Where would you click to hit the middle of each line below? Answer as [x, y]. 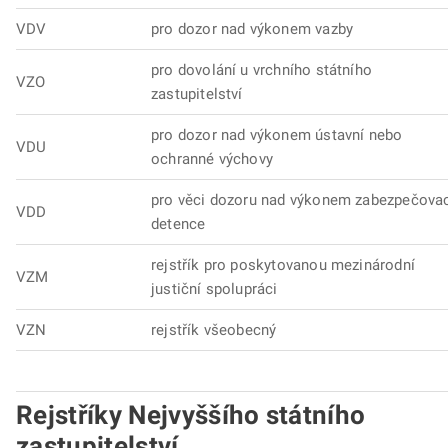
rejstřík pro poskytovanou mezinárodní [283, 265]
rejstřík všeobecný [214, 330]
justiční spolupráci [214, 289]
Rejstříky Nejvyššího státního [191, 415]
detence [178, 224]
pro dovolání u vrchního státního [261, 70]
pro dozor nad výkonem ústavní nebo [277, 135]
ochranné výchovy [212, 159]
